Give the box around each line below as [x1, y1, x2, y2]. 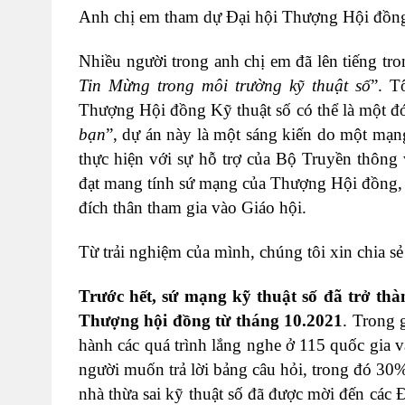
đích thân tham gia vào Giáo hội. [79, 198, 306, 218]
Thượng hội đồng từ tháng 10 [79, 311, 303, 331]
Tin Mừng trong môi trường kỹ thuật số [79, 76, 371, 96]
